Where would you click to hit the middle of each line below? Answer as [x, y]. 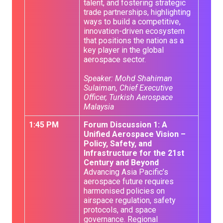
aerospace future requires [129, 181]
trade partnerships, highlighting [137, 12]
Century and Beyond [121, 163]
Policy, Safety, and [118, 144]
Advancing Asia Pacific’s [126, 172]
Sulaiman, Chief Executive [128, 88]
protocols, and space [120, 210]
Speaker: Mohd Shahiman [128, 78]
